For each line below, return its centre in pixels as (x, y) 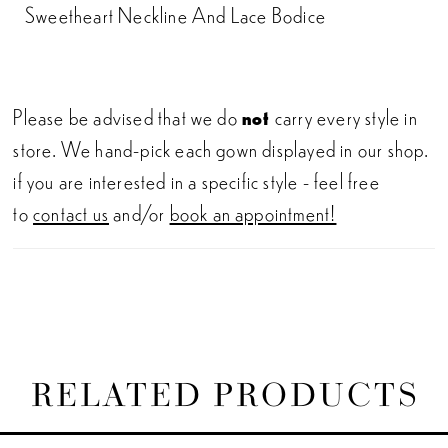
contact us (71, 211)
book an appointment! (253, 211)
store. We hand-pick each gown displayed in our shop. (221, 147)
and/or (139, 211)
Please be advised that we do (125, 115)
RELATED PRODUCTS (225, 393)
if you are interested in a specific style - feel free (196, 179)
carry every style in (346, 115)
